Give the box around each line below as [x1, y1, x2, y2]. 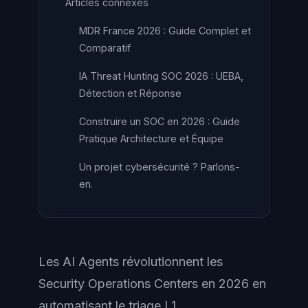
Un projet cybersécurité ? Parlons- [79, 161, 240, 173]
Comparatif [79, 42, 131, 54]
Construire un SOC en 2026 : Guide [79, 115, 240, 127]
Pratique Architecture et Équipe [79, 133, 223, 144]
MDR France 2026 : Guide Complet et [79, 25, 251, 36]
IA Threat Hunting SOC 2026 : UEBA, [79, 70, 243, 82]
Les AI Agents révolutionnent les [38, 254, 223, 269]
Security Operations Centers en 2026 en [38, 276, 266, 291]
